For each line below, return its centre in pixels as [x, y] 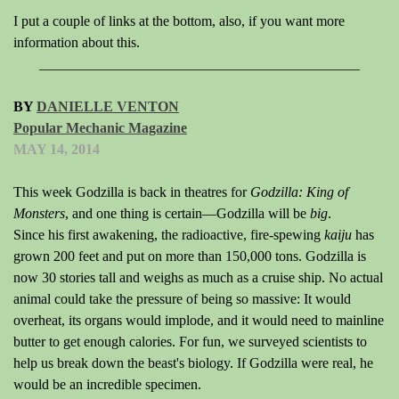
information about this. [80, 42]
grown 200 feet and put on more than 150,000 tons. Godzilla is [190, 256]
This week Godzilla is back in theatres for [132, 192]
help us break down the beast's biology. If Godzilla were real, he [193, 363]
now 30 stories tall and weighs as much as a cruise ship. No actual [198, 277]
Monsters [39, 213]
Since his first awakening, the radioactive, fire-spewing [169, 235]
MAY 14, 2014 [57, 149]
